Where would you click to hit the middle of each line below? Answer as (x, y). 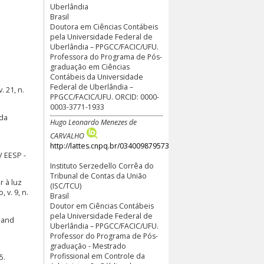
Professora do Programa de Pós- (106, 57)
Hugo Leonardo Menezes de (93, 122)
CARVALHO (67, 136)
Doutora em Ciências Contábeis (104, 27)
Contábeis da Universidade (97, 77)
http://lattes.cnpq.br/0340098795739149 (118, 146)
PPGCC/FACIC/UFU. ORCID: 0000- (105, 97)
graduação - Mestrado (88, 246)
